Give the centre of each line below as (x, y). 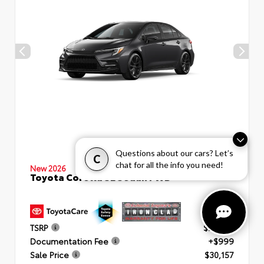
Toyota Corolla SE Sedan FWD (101, 176)
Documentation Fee (69, 241)
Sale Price (49, 254)
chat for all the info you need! (169, 165)
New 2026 (48, 168)
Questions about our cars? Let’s (174, 153)
